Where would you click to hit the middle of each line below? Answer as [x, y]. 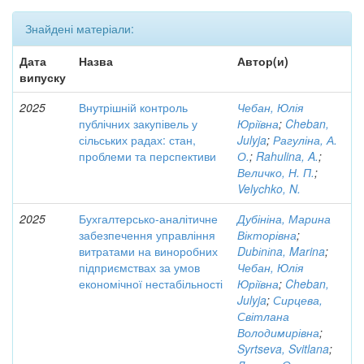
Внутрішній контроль [133, 107]
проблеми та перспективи [147, 156]
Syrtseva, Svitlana [283, 349]
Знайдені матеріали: [80, 28]
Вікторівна [267, 235]
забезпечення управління [147, 235]
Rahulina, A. [287, 156]
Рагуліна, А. [305, 140]
